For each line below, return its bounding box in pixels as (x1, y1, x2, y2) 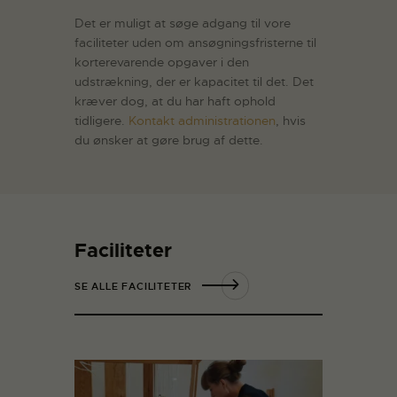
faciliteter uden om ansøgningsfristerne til (74, 34, 316, 51)
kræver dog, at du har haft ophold (74, 92, 276, 109)
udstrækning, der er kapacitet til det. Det (74, 73, 314, 90)
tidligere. (74, 112, 128, 128)
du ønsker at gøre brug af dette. (74, 131, 263, 148)
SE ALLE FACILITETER (74, 280, 192, 293)
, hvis (276, 112, 306, 128)
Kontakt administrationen (128, 112, 276, 128)
